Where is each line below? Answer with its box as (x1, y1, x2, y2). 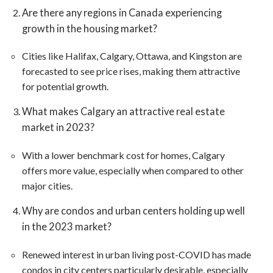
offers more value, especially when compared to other (21, 165, 244, 177)
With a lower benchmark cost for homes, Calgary (21, 149, 225, 161)
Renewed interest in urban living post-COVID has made (21, 248, 251, 260)
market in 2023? (21, 121, 94, 133)
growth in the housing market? (21, 22, 157, 34)
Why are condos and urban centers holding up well (21, 205, 245, 217)
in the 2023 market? (21, 221, 112, 233)
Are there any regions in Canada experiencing (21, 6, 222, 18)
